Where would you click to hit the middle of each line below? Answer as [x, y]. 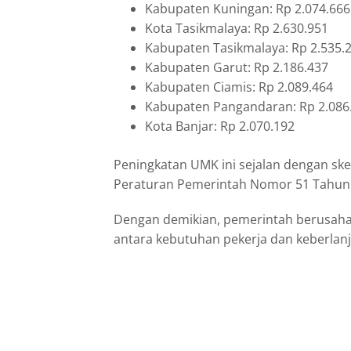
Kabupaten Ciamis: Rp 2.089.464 [239, 87]
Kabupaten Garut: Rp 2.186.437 [237, 67]
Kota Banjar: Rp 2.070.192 [220, 126]
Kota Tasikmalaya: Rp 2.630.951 [237, 28]
